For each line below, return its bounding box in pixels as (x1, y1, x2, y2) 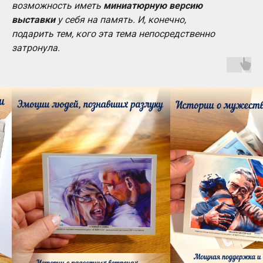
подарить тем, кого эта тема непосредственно (12, 28, 215, 39)
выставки (12, 14, 55, 25)
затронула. (12, 42, 60, 53)
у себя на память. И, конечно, (55, 14, 186, 25)
